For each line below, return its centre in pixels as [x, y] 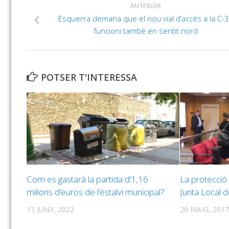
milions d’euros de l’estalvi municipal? [96, 192]
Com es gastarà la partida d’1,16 [87, 179]
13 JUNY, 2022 [50, 209]
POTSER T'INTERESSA [89, 77]
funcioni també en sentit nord [146, 31]
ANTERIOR [146, 6]
